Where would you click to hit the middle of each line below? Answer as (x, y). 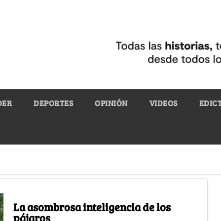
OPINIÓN (111, 103)
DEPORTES (53, 103)
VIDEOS (163, 103)
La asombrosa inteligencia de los (92, 206)
